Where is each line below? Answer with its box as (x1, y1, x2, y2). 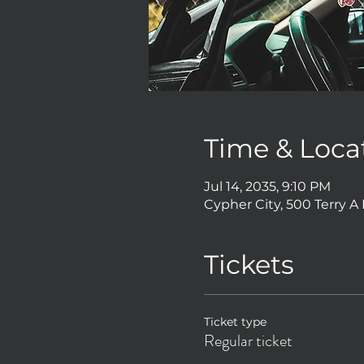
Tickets (203, 248, 294, 280)
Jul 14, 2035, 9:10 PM (203, 178, 331, 194)
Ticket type (203, 314, 266, 329)
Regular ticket (203, 328, 292, 353)
